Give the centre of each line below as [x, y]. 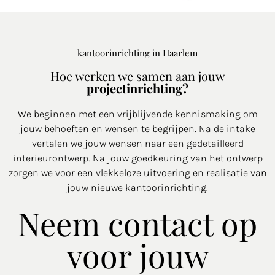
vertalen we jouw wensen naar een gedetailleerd [137, 143]
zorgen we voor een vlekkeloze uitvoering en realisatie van [137, 172]
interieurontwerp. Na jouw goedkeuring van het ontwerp [137, 158]
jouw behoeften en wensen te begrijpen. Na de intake [137, 128]
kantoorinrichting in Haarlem [137, 52]
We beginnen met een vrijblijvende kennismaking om [137, 114]
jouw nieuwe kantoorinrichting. [137, 187]
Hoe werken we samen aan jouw [137, 76]
